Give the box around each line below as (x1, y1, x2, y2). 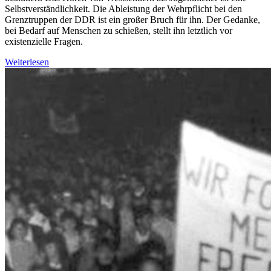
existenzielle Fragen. (5, 36, 83, 47)
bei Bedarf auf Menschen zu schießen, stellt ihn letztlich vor (5, 25, 232, 36)
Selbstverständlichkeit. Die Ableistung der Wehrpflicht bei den (5, 3, 242, 14)
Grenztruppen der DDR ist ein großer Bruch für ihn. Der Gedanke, (5, 14, 260, 25)
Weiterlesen (5, 56, 49, 67)
